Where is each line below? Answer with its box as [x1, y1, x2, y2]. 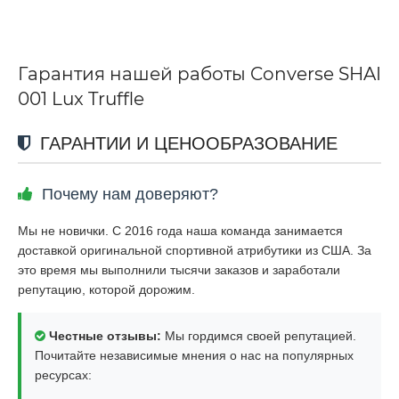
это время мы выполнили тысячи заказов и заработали [18, 262, 340, 277]
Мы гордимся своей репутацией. [161, 328, 356, 343]
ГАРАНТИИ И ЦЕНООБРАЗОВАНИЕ [35, 133, 338, 153]
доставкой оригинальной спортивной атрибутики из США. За [18, 242, 371, 257]
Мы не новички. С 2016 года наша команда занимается [18, 223, 343, 238]
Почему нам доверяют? [37, 184, 218, 203]
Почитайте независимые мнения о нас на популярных [35, 347, 354, 362]
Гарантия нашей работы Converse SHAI [18, 62, 381, 85]
